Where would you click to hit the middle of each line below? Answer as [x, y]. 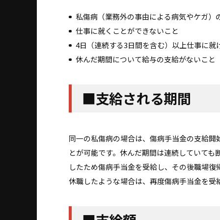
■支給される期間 [137, 98]
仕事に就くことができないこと [127, 30]
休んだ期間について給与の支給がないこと [146, 59]
